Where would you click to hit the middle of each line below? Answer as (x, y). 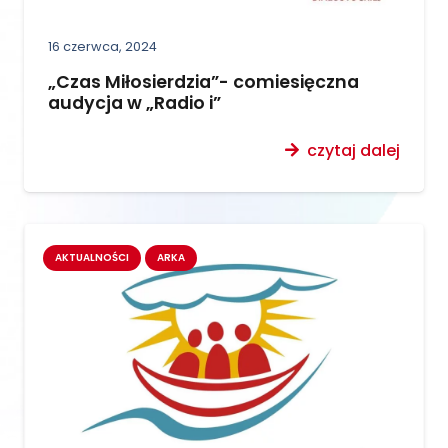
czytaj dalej (353, 150)
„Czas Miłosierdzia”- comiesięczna (203, 81)
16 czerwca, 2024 (102, 46)
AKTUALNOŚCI (92, 258)
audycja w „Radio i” (134, 102)
